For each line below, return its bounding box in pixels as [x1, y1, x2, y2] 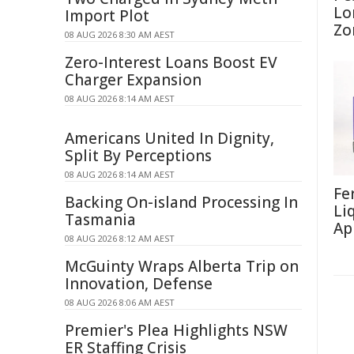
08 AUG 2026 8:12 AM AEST [65, 232, 175, 244]
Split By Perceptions [65, 145, 212, 166]
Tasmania [65, 209, 136, 230]
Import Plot [65, 6, 149, 26]
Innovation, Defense [65, 273, 213, 294]
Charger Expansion [65, 70, 201, 90]
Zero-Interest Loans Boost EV [65, 52, 277, 73]
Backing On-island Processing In [65, 192, 298, 213]
